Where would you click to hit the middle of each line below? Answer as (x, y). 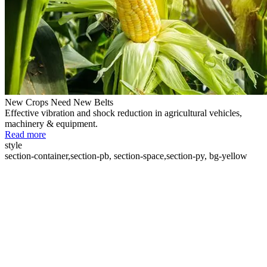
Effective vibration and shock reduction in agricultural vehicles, (123, 113)
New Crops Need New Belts (59, 103)
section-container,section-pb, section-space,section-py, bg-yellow (126, 156)
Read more (25, 135)
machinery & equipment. (51, 124)
